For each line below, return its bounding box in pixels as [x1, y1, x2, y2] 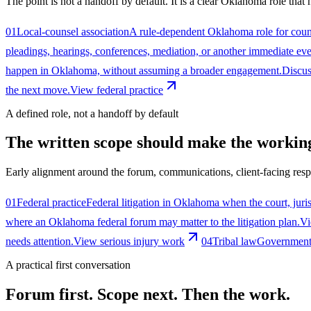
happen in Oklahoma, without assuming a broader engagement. [6, 64, 282, 76]
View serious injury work [74, 235, 185, 248]
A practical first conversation [6, 259, 131, 271]
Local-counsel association [17, 25, 129, 37]
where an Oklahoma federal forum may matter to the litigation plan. [6, 216, 300, 228]
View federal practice [70, 83, 163, 96]
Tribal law [212, 235, 257, 248]
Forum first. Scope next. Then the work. [6, 285, 290, 304]
